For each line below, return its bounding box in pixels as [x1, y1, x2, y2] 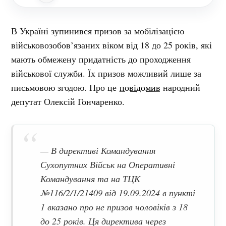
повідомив [120, 81, 161, 94]
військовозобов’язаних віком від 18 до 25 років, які [11, 39, 212, 51]
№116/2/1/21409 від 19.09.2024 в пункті [40, 187, 196, 199]
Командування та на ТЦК [40, 173, 141, 185]
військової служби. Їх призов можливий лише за [11, 67, 202, 80]
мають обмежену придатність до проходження [11, 53, 191, 66]
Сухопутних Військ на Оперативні [40, 158, 176, 171]
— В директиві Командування [40, 144, 156, 157]
